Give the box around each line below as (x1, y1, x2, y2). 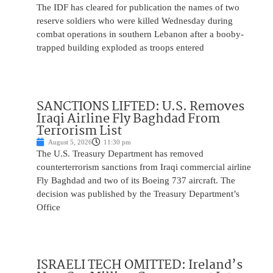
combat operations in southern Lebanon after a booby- (37, 29, 244, 39)
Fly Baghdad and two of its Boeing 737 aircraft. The (37, 175, 235, 185)
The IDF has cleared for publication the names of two (37, 2, 239, 12)
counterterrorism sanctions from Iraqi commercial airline (37, 161, 251, 172)
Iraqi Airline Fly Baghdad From (37, 108, 220, 129)
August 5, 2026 (48, 138, 92, 146)
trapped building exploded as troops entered (37, 42, 204, 52)
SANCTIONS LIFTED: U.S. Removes (37, 96, 244, 117)
